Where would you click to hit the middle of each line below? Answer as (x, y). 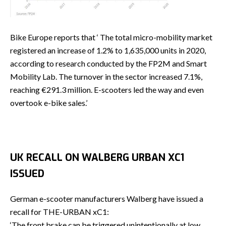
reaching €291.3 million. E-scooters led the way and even (107, 90)
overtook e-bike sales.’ (49, 103)
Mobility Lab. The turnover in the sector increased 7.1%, (106, 77)
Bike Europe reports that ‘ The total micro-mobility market (111, 37)
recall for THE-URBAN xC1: (60, 212)
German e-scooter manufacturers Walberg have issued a (107, 199)
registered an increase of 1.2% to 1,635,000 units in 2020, (108, 50)
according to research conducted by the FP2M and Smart (108, 64)
